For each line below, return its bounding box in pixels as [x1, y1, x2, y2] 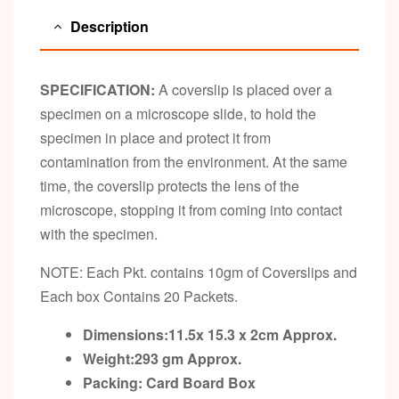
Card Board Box [146, 371, 256, 393]
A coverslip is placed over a [155, 78, 332, 100]
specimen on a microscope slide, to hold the [40, 102, 316, 124]
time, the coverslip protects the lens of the [40, 175, 299, 196]
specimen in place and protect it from [40, 126, 271, 148]
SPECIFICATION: [40, 78, 155, 100]
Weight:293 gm [83, 347, 187, 369]
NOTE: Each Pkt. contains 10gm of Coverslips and [40, 261, 357, 282]
